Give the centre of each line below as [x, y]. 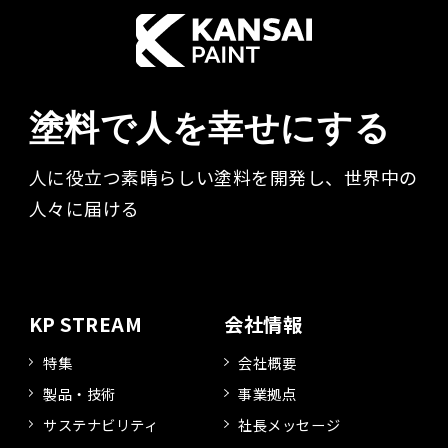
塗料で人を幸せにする [209, 126]
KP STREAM [85, 323]
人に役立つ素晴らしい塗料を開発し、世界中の [223, 177]
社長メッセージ [289, 425]
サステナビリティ [100, 425]
